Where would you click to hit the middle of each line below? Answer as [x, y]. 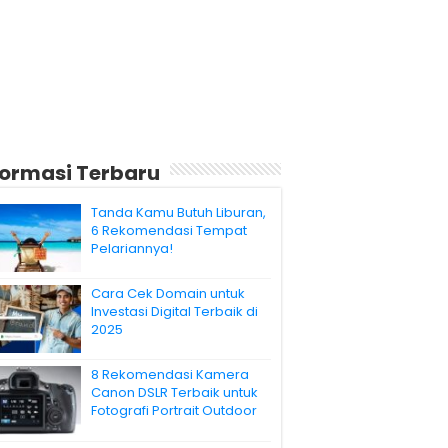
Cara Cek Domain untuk [168, 294]
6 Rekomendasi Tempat [169, 230]
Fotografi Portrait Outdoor [174, 411]
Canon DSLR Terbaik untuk [174, 393]
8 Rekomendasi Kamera [170, 375]
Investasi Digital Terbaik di [174, 312]
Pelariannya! [132, 248]
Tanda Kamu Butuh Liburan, [178, 212]
